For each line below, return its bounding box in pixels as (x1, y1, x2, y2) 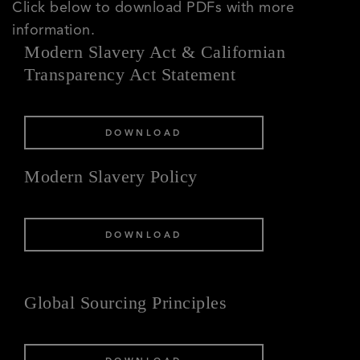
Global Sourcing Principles (24, 292, 227, 313)
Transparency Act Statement (24, 64, 235, 84)
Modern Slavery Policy (24, 166, 198, 186)
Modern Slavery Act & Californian (24, 42, 285, 62)
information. (12, 21, 95, 39)
